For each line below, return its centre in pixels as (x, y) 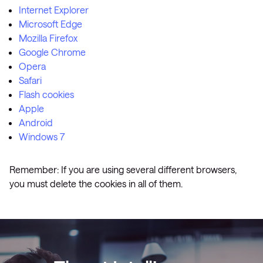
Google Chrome (52, 52)
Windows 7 (42, 136)
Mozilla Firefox (48, 38)
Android (36, 122)
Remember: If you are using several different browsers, (123, 169)
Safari (30, 80)
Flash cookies (46, 94)
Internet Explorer (54, 10)
